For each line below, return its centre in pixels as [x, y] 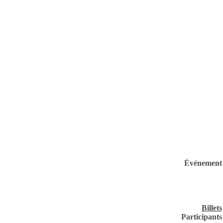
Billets [212, 208]
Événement [203, 163]
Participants [201, 217]
